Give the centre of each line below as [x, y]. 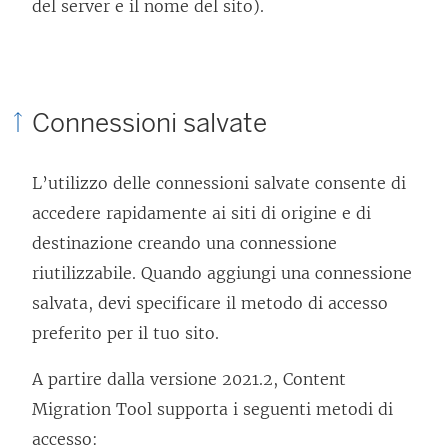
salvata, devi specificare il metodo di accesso [210, 303]
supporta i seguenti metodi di [272, 409]
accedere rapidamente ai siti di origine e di [201, 213]
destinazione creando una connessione [184, 243]
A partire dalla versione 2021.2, [157, 379]
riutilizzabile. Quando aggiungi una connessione [222, 273]
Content [314, 379]
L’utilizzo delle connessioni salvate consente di [219, 183]
